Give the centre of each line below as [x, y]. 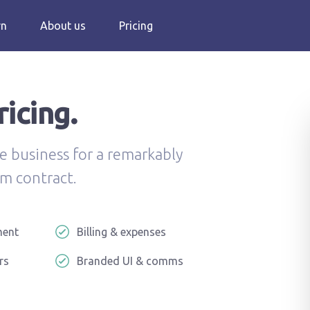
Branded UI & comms [130, 261]
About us [63, 26]
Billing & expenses [122, 232]
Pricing [136, 26]
